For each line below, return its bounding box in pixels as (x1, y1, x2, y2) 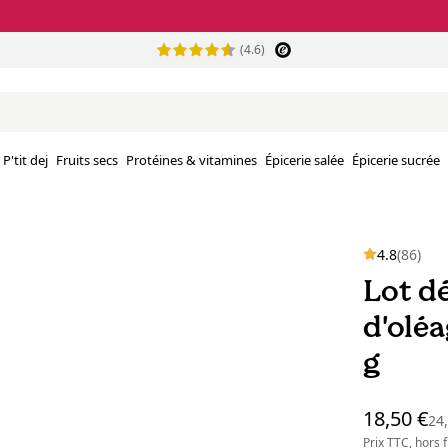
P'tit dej (3, 151, 48, 170)
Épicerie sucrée (352, 151, 440, 170)
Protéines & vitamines (126, 151, 257, 170)
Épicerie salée (265, 151, 344, 170)
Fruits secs (56, 151, 118, 170)
